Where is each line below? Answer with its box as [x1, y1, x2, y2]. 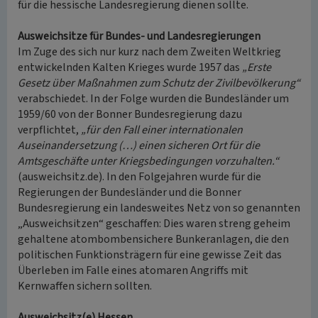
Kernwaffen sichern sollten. [18, 278, 152, 294]
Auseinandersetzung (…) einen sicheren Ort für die [18, 138, 260, 153]
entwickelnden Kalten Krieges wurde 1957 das [18, 60, 242, 75]
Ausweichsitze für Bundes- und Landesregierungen [18, 28, 261, 44]
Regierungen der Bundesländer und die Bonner [18, 185, 241, 200]
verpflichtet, [18, 122, 81, 138]
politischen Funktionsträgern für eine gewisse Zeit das [18, 247, 282, 263]
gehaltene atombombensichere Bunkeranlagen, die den [18, 231, 289, 247]
